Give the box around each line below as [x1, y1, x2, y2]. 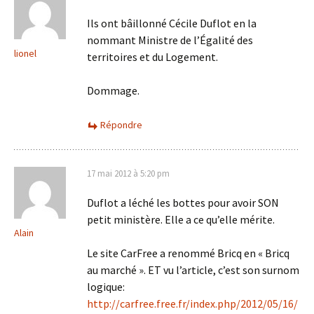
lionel [14, 47, 36, 60]
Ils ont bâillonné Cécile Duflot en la [87, 16, 257, 30]
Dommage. [87, 83, 139, 97]
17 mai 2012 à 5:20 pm [87, 168, 170, 179]
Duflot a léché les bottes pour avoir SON [87, 196, 279, 210]
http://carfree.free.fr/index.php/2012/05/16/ [87, 296, 298, 310]
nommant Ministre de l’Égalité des [87, 33, 253, 47]
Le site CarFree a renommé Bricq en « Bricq [87, 246, 289, 260]
